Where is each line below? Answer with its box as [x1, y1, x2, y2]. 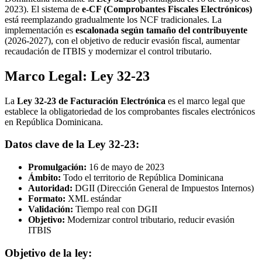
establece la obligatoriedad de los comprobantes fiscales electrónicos [5, 106, 255, 116]
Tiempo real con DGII [73, 204, 157, 215]
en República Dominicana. [5, 116, 103, 127]
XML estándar [65, 194, 121, 204]
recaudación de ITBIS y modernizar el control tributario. [5, 46, 212, 56]
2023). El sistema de [5, 4, 82, 14]
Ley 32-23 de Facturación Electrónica [17, 95, 166, 106]
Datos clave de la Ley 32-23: [5, 138, 139, 151]
